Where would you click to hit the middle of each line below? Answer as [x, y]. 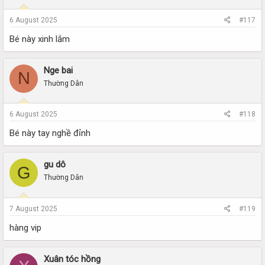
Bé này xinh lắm [40, 39]
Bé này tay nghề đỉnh [50, 133]
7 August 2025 [33, 209]
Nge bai [58, 70]
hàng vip [25, 227]
